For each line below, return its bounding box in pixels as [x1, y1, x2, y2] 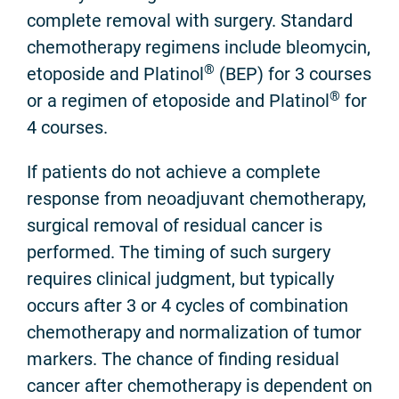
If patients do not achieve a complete [27, 161, 321, 183]
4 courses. [27, 117, 108, 139]
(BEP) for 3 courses [215, 63, 371, 85]
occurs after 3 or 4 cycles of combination [27, 295, 348, 317]
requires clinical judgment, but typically [27, 268, 334, 290]
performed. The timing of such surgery [27, 241, 330, 264]
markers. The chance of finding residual [27, 348, 339, 370]
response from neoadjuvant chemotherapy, [27, 188, 366, 210]
